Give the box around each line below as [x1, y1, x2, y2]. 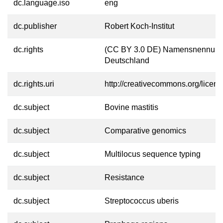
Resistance [105, 173, 144, 182]
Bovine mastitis [105, 103, 158, 111]
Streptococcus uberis [105, 197, 179, 205]
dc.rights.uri [13, 80, 54, 88]
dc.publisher [13, 22, 57, 30]
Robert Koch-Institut [105, 22, 174, 30]
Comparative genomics [105, 126, 186, 135]
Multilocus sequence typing [105, 150, 201, 158]
